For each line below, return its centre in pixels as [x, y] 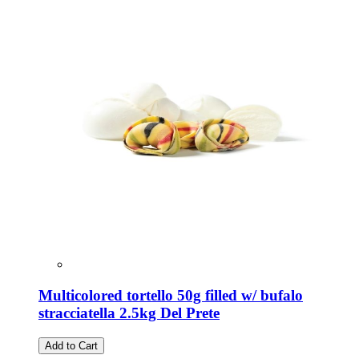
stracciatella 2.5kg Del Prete [129, 313]
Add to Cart [71, 345]
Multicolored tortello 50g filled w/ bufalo [171, 295]
